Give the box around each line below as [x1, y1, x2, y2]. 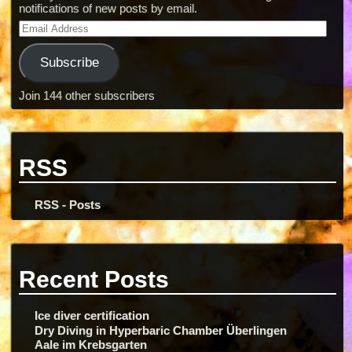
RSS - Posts [35, 197, 101, 211]
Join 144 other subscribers [18, 89, 155, 103]
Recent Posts [18, 265, 169, 292]
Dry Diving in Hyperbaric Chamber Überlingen [35, 323, 288, 337]
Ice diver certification [35, 309, 150, 323]
